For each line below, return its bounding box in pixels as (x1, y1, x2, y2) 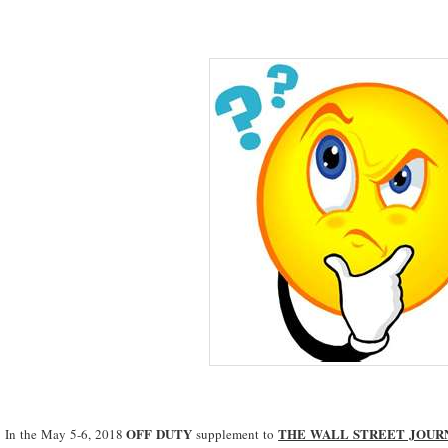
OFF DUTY (126, 423, 193, 443)
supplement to (192, 424, 279, 443)
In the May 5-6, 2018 (5, 424, 127, 443)
